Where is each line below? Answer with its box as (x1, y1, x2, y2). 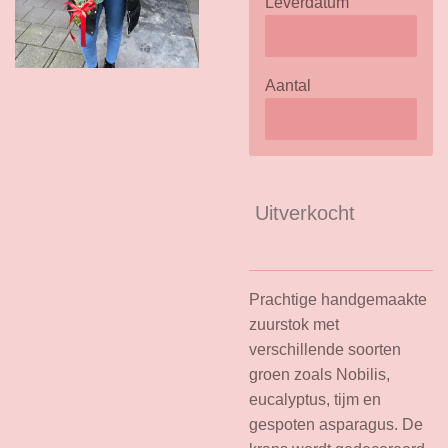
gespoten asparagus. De (249, 416, 423, 433)
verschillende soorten (249, 341, 401, 358)
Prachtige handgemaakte (249, 291, 427, 308)
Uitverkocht (255, 202, 355, 224)
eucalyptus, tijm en (249, 391, 381, 408)
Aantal (265, 77, 311, 94)
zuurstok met (249, 316, 339, 333)
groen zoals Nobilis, (249, 366, 390, 383)
